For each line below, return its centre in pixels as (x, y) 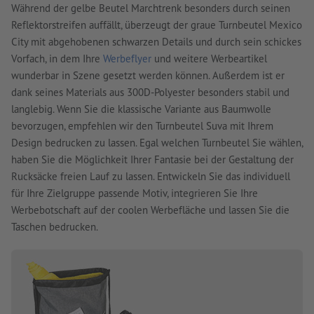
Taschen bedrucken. (55, 227)
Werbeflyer (127, 59)
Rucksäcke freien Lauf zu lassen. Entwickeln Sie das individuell (151, 177)
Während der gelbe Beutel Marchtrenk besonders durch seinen (151, 8)
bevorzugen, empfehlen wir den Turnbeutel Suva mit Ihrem (142, 126)
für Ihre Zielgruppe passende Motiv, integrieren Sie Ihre (135, 193)
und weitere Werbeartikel (209, 59)
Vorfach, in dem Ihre (57, 59)
